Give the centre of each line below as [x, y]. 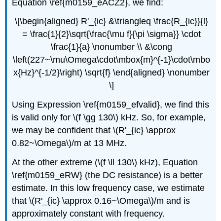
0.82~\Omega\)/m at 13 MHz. [70, 143]
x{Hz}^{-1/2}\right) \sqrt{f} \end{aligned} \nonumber [111, 73]
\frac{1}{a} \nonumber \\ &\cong [111, 47]
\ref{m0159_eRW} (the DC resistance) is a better [108, 175]
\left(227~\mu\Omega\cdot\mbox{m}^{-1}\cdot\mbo [111, 60]
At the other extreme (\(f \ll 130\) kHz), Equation [105, 163]
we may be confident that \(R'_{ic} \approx [94, 130]
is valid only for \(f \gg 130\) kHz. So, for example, [109, 118]
